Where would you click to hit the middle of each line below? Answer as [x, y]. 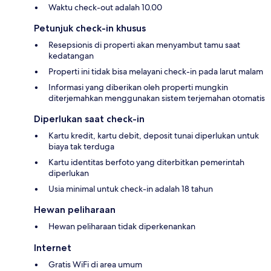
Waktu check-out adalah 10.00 [105, 8]
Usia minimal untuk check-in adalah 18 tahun [131, 189]
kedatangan [71, 56]
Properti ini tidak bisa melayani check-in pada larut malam [156, 72]
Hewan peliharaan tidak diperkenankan [122, 227]
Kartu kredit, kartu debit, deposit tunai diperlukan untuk [154, 136]
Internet [53, 248]
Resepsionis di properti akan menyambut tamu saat [144, 45]
